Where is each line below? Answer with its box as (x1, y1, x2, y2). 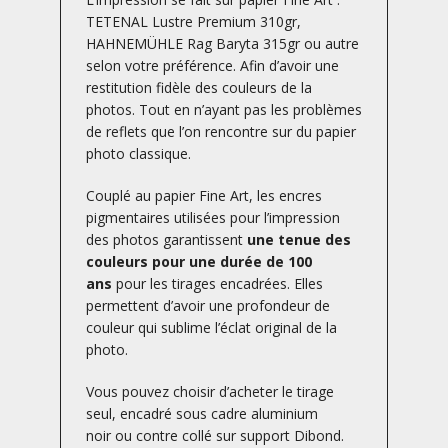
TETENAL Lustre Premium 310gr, (86, 12, 301, 32)
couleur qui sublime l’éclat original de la (86, 317, 337, 337)
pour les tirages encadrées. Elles (112, 273, 323, 293)
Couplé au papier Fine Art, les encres (86, 185, 322, 205)
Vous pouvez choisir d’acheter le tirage (86, 381, 334, 401)
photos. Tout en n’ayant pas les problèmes (86, 100, 362, 120)
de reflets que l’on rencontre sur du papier (86, 122, 356, 142)
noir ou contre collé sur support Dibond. (86, 425, 344, 445)
